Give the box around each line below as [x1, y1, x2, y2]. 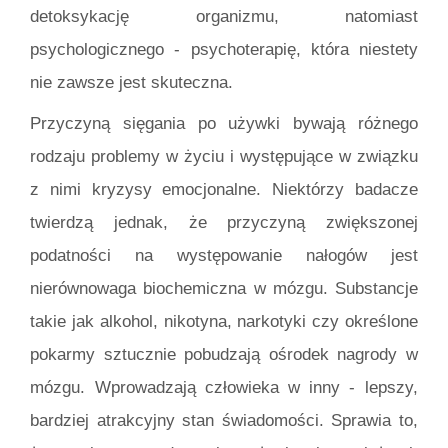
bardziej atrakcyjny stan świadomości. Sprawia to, [30, 411, 418, 431]
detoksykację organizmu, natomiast [30, 7, 418, 27]
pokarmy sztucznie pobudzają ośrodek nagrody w [30, 345, 418, 365]
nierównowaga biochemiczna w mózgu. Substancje [30, 279, 418, 299]
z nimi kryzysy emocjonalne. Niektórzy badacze [30, 180, 418, 200]
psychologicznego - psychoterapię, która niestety [30, 40, 418, 60]
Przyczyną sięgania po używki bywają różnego [30, 114, 418, 134]
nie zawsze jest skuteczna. [30, 73, 234, 93]
